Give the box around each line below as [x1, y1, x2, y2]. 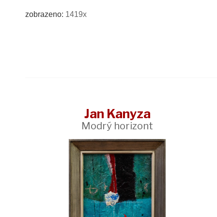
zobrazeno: [25, 10, 65, 19]
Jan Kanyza [84, 106, 151, 121]
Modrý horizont [81, 119, 153, 132]
